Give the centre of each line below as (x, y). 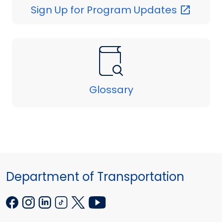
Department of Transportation (95, 177)
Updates (157, 10)
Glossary (111, 90)
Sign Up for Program (82, 10)
